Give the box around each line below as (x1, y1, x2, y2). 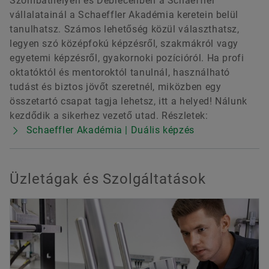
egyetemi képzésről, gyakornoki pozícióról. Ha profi (10, 52, 244, 64)
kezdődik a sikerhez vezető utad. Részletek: (10, 109, 208, 121)
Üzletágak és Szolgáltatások (10, 170, 206, 187)
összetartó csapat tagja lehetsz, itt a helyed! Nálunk (10, 95, 247, 107)
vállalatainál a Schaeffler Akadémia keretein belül (10, 8, 239, 20)
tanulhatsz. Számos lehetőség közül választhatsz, (10, 23, 240, 35)
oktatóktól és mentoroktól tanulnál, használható (10, 66, 231, 78)
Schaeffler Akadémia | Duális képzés (26, 124, 195, 136)
